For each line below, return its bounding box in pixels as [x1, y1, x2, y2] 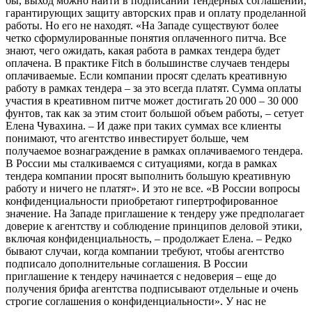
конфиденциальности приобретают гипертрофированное [6, 194, 278, 207]
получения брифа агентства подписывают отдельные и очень [6, 282, 298, 295]
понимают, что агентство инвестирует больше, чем [6, 132, 249, 144]
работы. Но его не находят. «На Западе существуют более [6, 19, 279, 31]
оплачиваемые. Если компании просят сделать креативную [6, 69, 287, 81]
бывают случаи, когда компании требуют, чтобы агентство [6, 244, 284, 257]
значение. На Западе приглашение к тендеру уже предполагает [6, 207, 304, 219]
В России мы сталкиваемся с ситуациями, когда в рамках [6, 157, 277, 169]
